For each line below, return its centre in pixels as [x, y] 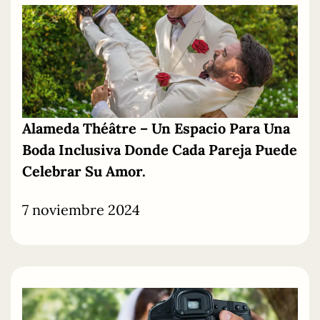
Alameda [52, 129]
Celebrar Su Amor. [84, 171]
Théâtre [110, 129]
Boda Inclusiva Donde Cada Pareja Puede [160, 150]
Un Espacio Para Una [219, 129]
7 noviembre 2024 [81, 210]
